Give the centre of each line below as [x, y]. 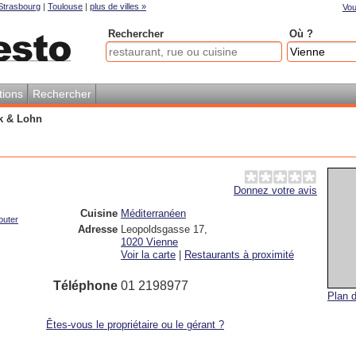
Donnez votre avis [275, 190]
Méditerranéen [153, 213]
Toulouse [65, 6]
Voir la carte [148, 255]
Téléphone [85, 286]
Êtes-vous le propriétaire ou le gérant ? [135, 325]
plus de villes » [118, 6]
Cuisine [99, 213]
